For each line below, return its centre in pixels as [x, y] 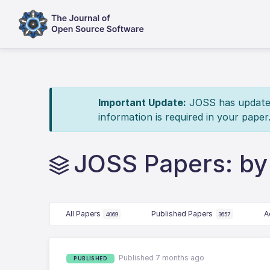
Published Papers [182, 214]
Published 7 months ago [162, 258]
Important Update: [142, 102]
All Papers [83, 214]
